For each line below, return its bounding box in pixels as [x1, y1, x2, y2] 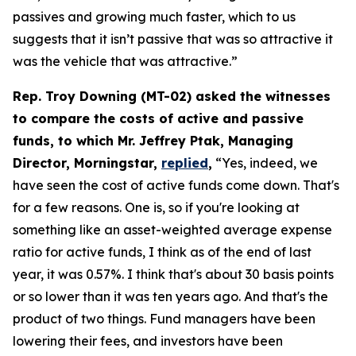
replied [161, 155, 208, 171]
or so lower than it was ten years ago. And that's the [13, 288, 328, 304]
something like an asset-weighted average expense [13, 222, 332, 238]
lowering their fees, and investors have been [13, 333, 283, 349]
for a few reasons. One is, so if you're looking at [13, 199, 300, 215]
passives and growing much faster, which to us [13, 9, 296, 25]
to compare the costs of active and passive [13, 110, 304, 126]
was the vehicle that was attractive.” [13, 53, 238, 69]
